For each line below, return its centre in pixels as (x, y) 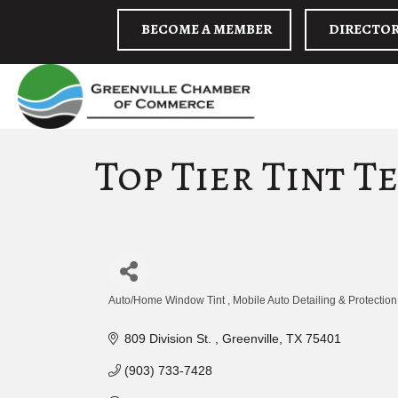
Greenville (250, 339)
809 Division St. (169, 339)
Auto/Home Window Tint (168, 301)
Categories (149, 316)
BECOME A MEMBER (207, 29)
